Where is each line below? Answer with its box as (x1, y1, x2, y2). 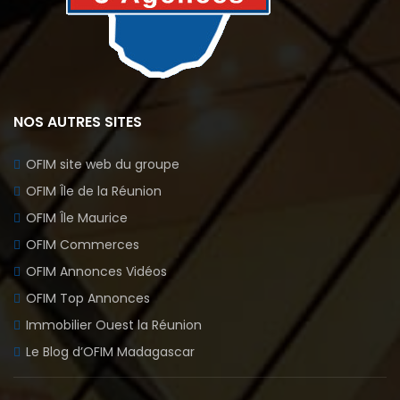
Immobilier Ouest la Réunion (26, 315, 202, 334)
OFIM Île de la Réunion (26, 181, 162, 200)
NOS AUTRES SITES (13, 111, 142, 132)
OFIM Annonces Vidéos (26, 262, 167, 280)
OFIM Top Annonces (26, 288, 150, 307)
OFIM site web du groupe (26, 154, 179, 173)
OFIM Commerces (26, 235, 139, 254)
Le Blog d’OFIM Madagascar (26, 342, 195, 361)
